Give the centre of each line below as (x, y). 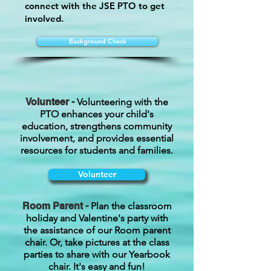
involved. (44, 18)
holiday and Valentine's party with (97, 218)
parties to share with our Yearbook (97, 254)
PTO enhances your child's (97, 114)
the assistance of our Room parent (97, 230)
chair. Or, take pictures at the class (97, 242)
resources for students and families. (97, 150)
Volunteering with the (122, 102)
